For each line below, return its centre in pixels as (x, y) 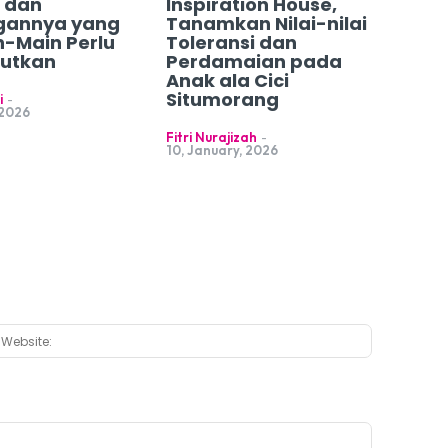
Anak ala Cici (227, 81)
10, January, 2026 (221, 150)
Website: (398, 334)
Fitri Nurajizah (211, 137)
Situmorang (222, 100)
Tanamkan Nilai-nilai (266, 24)
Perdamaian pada (253, 62)
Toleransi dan (231, 43)
